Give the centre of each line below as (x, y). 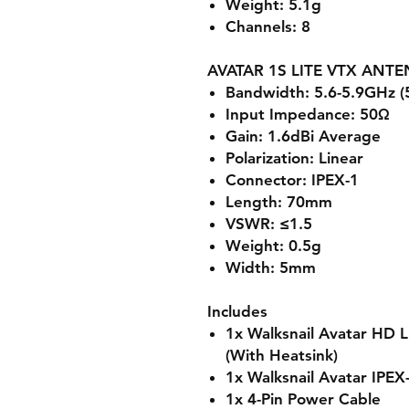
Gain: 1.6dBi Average (303, 136)
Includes (237, 311)
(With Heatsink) (282, 355)
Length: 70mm (279, 202)
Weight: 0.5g (273, 246)
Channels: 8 (268, 26)
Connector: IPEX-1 (292, 180)
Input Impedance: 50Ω (308, 114)
